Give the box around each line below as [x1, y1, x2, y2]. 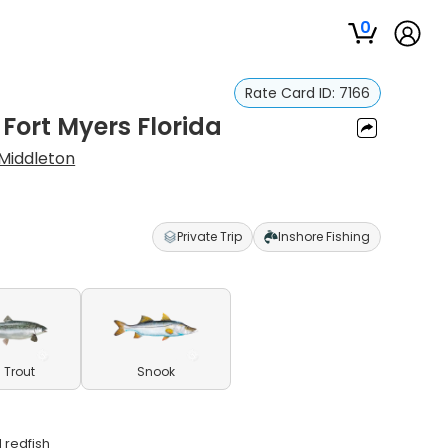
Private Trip [176, 228, 242, 245]
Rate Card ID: [244, 83, 339, 103]
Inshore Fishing [277, 228, 370, 245]
